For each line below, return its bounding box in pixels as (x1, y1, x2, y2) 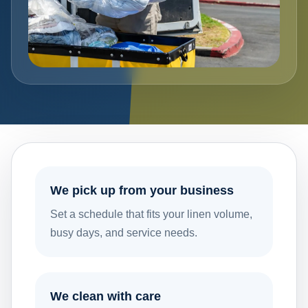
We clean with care (50, 289, 161, 304)
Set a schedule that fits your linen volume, (50, 208, 252, 221)
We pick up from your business (50, 184, 234, 198)
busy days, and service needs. (50, 227, 197, 239)
